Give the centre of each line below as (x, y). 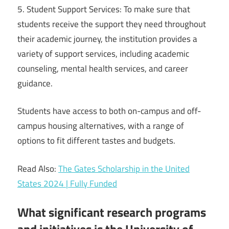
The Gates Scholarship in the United (124, 168)
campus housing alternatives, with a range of (101, 126)
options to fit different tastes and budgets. (96, 141)
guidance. (35, 83)
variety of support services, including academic (103, 53)
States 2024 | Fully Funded (67, 183)
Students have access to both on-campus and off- (109, 111)
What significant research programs (112, 212)
